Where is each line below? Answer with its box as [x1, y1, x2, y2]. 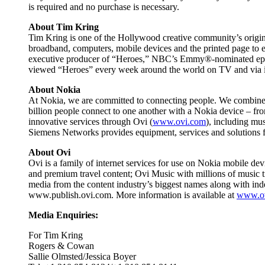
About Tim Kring [28, 21, 99, 32]
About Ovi [28, 147, 70, 157]
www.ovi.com [153, 116, 206, 127]
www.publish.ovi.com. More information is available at [28, 189, 237, 200]
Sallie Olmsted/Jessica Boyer [28, 251, 136, 261]
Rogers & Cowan [28, 240, 94, 251]
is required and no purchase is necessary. [28, 1, 179, 12]
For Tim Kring [28, 230, 83, 240]
